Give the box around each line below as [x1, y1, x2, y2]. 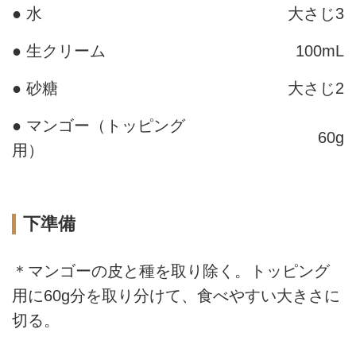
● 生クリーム [12, 41, 106, 60]
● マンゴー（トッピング [12, 116, 185, 134]
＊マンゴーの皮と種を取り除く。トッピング [12, 262, 330, 281]
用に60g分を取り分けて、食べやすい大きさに [12, 287, 340, 305]
